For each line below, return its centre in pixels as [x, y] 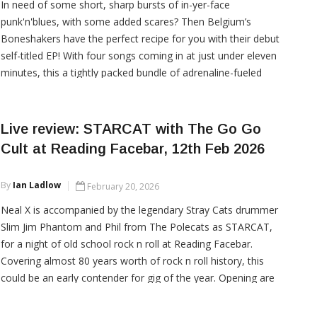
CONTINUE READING [58, 151]
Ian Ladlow [36, 185]
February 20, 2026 [123, 186]
